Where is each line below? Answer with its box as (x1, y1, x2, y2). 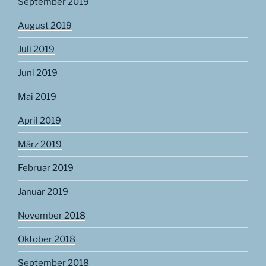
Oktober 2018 (18, 234, 75, 245)
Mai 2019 (18, 91, 56, 103)
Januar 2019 (18, 186, 68, 198)
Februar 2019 (18, 163, 74, 174)
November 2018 (18, 210, 85, 221)
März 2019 (18, 139, 62, 150)
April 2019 (18, 115, 61, 126)
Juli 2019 (18, 44, 55, 55)
